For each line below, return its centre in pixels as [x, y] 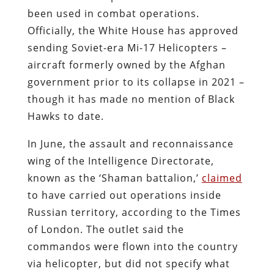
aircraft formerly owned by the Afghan [126, 65]
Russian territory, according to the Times [134, 212]
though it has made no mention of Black [131, 99]
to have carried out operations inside [124, 195]
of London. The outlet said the [106, 229]
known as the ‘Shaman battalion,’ [114, 178]
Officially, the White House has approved [133, 30]
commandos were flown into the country [132, 246]
